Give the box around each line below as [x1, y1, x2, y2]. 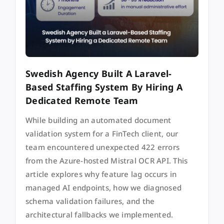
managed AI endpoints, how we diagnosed [25, 182, 182, 193]
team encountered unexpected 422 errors [25, 142, 180, 152]
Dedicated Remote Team [25, 94, 138, 107]
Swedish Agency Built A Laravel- [25, 67, 172, 80]
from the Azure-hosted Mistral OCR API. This [25, 155, 188, 166]
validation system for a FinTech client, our [25, 128, 178, 139]
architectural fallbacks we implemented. [25, 209, 173, 220]
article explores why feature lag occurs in [25, 169, 177, 179]
